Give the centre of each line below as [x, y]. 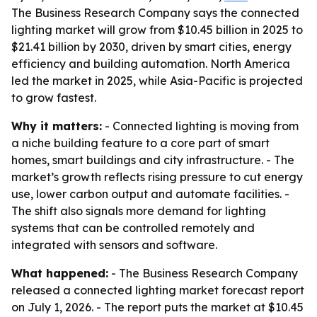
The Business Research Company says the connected [155, 13]
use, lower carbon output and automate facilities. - [150, 194]
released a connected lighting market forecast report [158, 290]
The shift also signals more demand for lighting [139, 211]
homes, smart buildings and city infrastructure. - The [153, 160]
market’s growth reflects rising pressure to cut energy [157, 177]
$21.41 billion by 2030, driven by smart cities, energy [151, 47]
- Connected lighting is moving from [200, 126]
